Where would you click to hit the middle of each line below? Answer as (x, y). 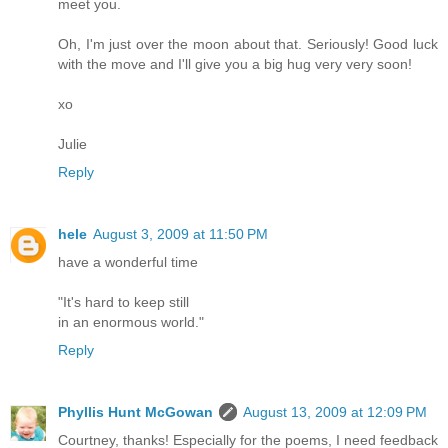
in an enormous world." (131, 322)
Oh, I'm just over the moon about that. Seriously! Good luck (248, 44)
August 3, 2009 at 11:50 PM (180, 234)
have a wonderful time (128, 262)
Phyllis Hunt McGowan (135, 412)
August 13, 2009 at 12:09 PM (335, 412)
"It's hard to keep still (123, 302)
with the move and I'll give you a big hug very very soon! (235, 64)
